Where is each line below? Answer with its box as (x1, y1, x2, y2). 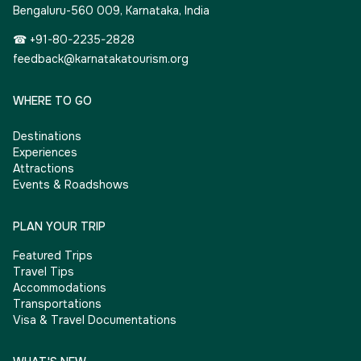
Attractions (13, 161, 74, 176)
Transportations (13, 297, 102, 312)
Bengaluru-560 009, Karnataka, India (13, 3, 210, 19)
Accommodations (13, 280, 106, 296)
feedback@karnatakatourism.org (13, 52, 189, 67)
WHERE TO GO (13, 93, 92, 109)
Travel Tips (13, 264, 74, 280)
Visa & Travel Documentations (13, 313, 176, 328)
